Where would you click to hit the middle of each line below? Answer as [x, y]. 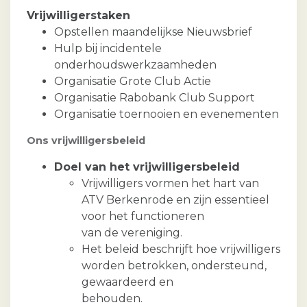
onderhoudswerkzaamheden [137, 65]
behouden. [112, 299]
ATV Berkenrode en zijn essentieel [175, 200]
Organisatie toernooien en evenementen [167, 114]
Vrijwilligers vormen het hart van [170, 184]
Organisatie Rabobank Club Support [155, 98]
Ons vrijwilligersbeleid [86, 141]
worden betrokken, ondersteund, [174, 266]
